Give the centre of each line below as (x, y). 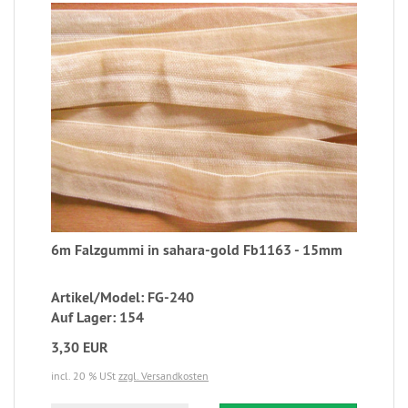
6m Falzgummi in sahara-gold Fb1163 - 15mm (197, 250)
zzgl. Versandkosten (163, 375)
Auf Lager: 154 (97, 317)
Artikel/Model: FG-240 (122, 297)
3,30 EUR (80, 347)
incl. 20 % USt (85, 375)
